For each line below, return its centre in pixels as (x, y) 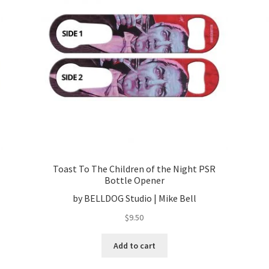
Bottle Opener (134, 180)
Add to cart (134, 246)
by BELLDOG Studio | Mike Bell (134, 198)
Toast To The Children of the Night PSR (134, 168)
